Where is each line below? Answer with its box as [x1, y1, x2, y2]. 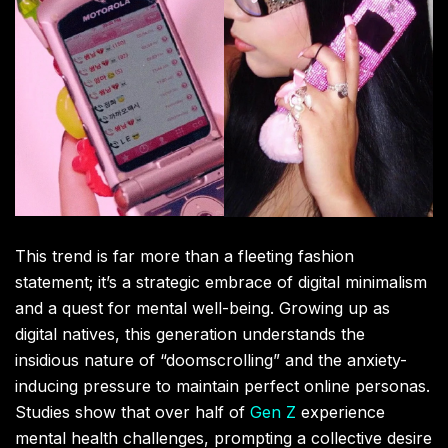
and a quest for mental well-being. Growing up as [15, 297, 390, 318]
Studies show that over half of [15, 401, 250, 422]
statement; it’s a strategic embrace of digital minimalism [15, 271, 427, 292]
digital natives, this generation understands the [15, 323, 365, 344]
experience [296, 401, 385, 422]
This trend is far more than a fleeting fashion [15, 245, 354, 266]
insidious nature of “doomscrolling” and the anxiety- [15, 349, 407, 370]
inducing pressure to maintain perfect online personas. [15, 375, 430, 396]
